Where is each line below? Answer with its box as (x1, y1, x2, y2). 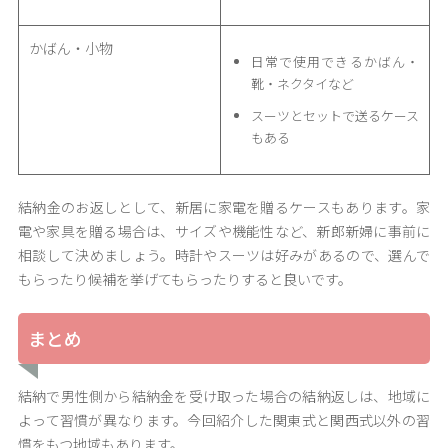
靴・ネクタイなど (250, 74, 354, 94)
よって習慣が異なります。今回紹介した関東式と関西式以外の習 (17, 410, 431, 431)
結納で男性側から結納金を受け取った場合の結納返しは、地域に (17, 386, 431, 407)
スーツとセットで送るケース (250, 106, 419, 126)
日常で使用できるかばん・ (250, 52, 419, 72)
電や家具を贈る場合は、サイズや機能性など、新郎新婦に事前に (17, 221, 431, 242)
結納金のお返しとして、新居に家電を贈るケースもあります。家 (17, 197, 431, 218)
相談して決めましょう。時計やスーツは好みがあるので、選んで (17, 245, 431, 266)
